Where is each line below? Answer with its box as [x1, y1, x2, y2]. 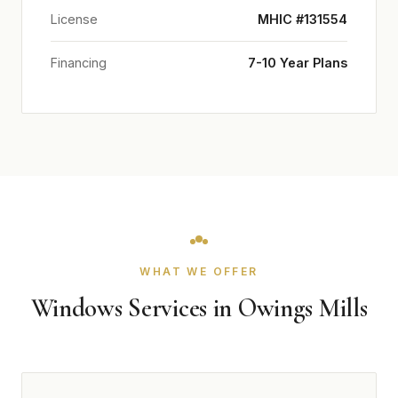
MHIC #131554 [258, 12, 347, 27]
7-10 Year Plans [248, 55, 347, 70]
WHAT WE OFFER [139, 265, 259, 278]
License [51, 12, 98, 27]
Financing [51, 55, 107, 70]
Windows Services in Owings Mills [30, 292, 368, 323]
